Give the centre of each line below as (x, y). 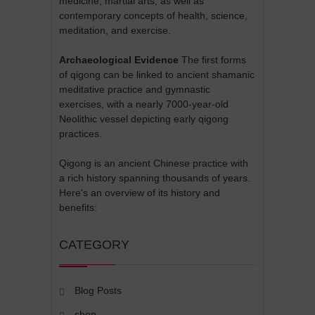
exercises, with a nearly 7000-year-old (144, 104)
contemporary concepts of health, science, (153, 15)
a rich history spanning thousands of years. (155, 178)
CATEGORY (94, 244)
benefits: (78, 207)
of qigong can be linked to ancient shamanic (157, 74)
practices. (81, 133)
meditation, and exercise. (115, 30)
